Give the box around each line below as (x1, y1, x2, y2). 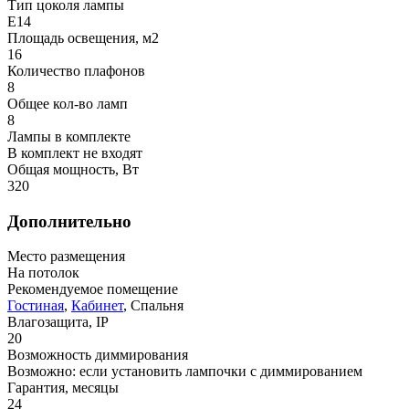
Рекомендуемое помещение (7, 281, 178, 298)
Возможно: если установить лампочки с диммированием (7, 363, 362, 380)
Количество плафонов (7, 63, 145, 79)
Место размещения (7, 248, 125, 265)
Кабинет (71, 298, 123, 314)
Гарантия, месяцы (7, 380, 119, 396)
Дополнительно (7, 211, 131, 231)
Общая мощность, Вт (7, 162, 139, 178)
